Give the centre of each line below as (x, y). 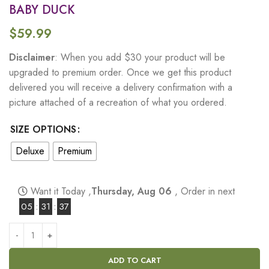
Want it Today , (59, 191)
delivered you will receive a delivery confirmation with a (121, 87)
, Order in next (205, 191)
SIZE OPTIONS (43, 129)
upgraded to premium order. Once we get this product (120, 72)
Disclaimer (32, 57)
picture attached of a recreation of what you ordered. (118, 102)
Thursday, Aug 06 (133, 191)
